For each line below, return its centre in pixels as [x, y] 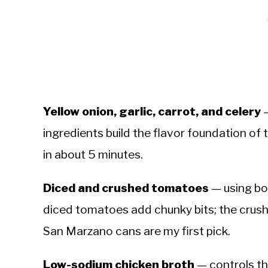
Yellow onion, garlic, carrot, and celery [152, 112]
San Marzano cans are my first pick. [137, 231]
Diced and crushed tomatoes [126, 188]
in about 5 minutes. [93, 155]
